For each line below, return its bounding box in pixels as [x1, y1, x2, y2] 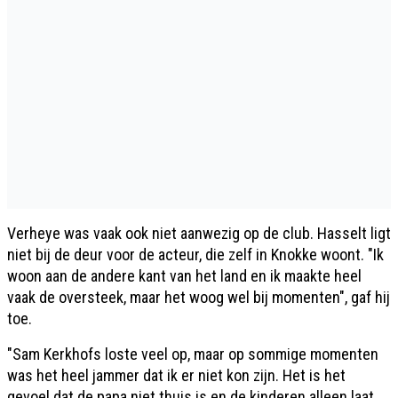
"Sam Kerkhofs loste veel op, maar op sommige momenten [7, 344, 378, 363]
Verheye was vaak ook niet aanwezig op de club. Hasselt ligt [7, 223, 391, 243]
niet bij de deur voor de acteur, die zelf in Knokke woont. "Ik [7, 244, 384, 264]
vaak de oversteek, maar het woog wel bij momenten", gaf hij [7, 287, 390, 306]
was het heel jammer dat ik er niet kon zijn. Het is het [7, 365, 346, 385]
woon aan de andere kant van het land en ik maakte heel [7, 266, 362, 285]
